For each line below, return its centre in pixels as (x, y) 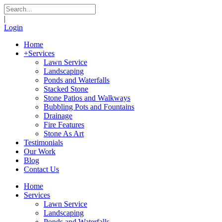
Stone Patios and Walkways (87, 98)
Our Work (40, 151)
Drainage (58, 116)
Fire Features (64, 125)
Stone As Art (64, 134)
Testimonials (43, 142)
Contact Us (41, 169)
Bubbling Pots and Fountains (89, 107)
